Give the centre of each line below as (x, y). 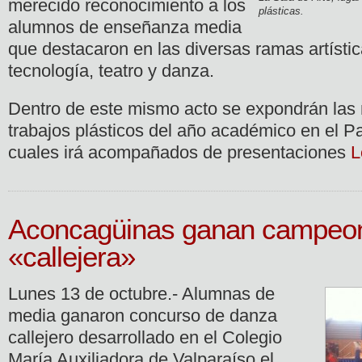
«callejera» (72, 257)
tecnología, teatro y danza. (111, 71)
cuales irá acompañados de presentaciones (179, 152)
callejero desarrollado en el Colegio (145, 337)
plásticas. (281, 11)
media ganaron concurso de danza (143, 316)
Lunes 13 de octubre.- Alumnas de (141, 294)
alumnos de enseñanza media (125, 27)
